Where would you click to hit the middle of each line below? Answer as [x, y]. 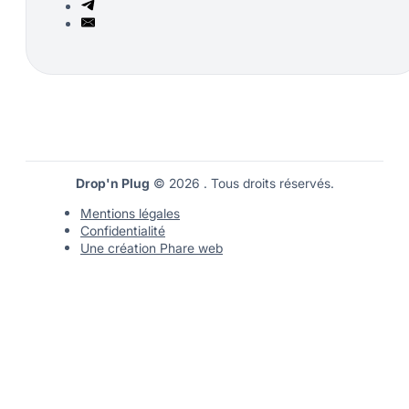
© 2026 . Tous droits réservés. [241, 184]
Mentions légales [130, 214]
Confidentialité [123, 231]
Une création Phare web [152, 248]
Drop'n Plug [112, 184]
